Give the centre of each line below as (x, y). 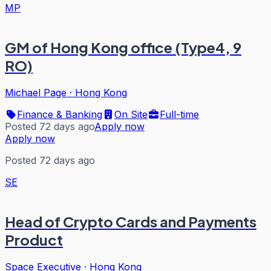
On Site (131, 114)
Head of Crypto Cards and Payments (131, 221)
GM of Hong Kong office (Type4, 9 (123, 47)
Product (34, 239)
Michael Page (36, 92)
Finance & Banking (60, 114)
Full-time (179, 114)
